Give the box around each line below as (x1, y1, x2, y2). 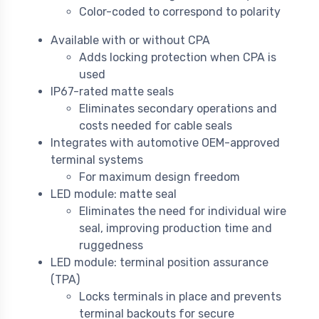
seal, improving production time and (79, 221, 272, 236)
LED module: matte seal (51, 187, 177, 202)
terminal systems (51, 153, 143, 167)
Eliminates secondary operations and (79, 102, 277, 116)
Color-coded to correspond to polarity (79, 5, 281, 19)
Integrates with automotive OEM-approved (51, 136, 280, 150)
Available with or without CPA (51, 33, 210, 48)
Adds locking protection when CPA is (79, 51, 276, 65)
